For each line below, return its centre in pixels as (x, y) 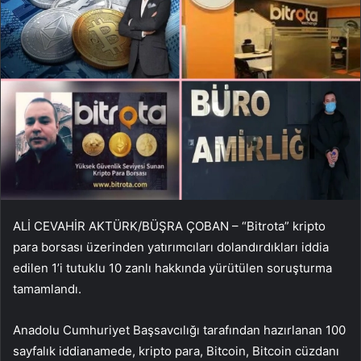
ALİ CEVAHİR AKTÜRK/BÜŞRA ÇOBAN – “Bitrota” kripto (169, 226)
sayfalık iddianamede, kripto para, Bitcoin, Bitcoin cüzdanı (176, 351)
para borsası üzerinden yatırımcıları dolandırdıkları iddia (171, 247)
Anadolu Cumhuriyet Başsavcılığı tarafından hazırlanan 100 (179, 330)
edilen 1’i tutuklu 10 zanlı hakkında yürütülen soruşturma (172, 268)
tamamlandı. (47, 288)
